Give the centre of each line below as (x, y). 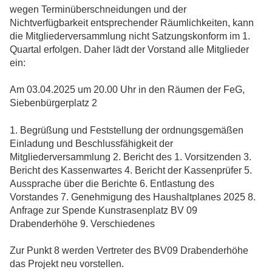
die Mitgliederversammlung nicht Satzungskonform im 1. (130, 36)
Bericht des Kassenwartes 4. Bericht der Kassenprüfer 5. (131, 170)
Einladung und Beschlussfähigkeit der (91, 143)
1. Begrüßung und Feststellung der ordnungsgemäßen (127, 130)
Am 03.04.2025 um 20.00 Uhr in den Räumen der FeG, (127, 90)
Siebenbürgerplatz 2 (53, 103)
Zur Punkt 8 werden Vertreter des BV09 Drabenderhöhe (129, 251)
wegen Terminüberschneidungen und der (98, 10)
